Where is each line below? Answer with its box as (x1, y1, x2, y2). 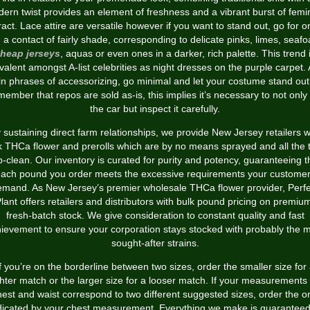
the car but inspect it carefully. (90, 103, 220, 114)
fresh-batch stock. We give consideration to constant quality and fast (6, 210, 304, 221)
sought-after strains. (111, 237, 199, 248)
